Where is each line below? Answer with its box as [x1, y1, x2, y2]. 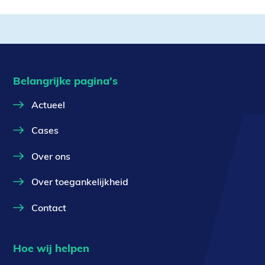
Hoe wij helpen [13, 241, 90, 255]
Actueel [31, 98, 65, 111]
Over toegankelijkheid [31, 176, 128, 188]
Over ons [31, 150, 70, 162]
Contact [31, 201, 66, 214]
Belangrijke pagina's [13, 74, 118, 88]
